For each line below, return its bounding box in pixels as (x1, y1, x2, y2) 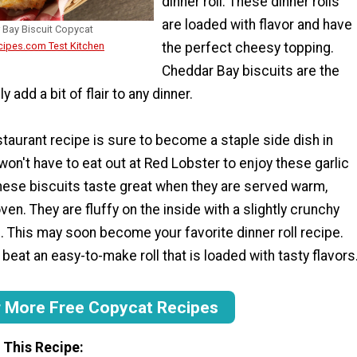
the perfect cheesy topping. (162, 39, 334, 56)
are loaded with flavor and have (162, 16, 352, 33)
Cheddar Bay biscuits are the (162, 62, 339, 79)
